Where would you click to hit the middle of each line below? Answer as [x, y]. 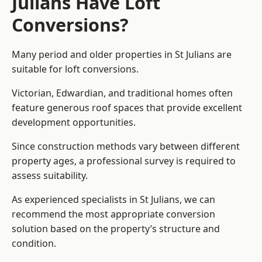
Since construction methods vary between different [126, 146]
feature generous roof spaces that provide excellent [127, 108]
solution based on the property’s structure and [116, 229]
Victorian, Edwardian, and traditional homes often [122, 93]
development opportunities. [74, 123]
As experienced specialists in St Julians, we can [113, 200]
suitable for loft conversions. [75, 69]
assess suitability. [50, 176]
